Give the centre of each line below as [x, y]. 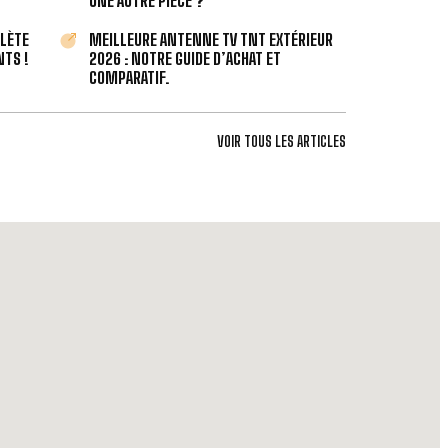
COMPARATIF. [129, 77]
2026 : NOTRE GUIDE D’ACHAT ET [185, 58]
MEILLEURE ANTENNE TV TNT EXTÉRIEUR [211, 39]
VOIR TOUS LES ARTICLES [281, 141]
